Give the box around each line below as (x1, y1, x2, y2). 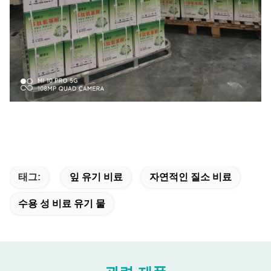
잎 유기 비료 (70, 171, 123, 182)
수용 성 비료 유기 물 (18, 198, 105, 209)
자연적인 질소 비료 (149, 171, 232, 182)
